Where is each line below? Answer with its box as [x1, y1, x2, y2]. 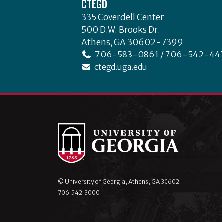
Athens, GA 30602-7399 [81, 36, 183, 48]
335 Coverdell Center [81, 11, 164, 23]
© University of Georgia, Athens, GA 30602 [58, 178, 179, 185]
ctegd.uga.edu [91, 61, 147, 72]
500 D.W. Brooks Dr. [81, 24, 160, 35]
